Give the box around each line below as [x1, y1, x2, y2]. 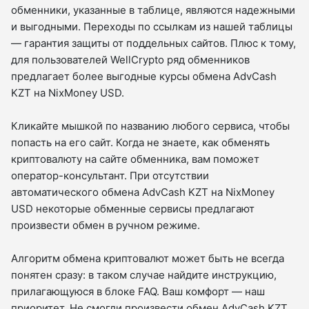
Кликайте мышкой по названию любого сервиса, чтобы [11, 119, 290, 133]
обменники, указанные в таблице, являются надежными [11, 3, 295, 17]
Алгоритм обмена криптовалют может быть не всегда [11, 252, 284, 266]
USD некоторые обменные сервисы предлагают [11, 202, 255, 216]
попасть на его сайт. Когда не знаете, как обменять [11, 136, 270, 150]
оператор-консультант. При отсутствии [11, 169, 209, 183]
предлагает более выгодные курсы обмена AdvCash [11, 70, 277, 83]
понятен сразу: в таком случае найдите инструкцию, [11, 268, 277, 282]
